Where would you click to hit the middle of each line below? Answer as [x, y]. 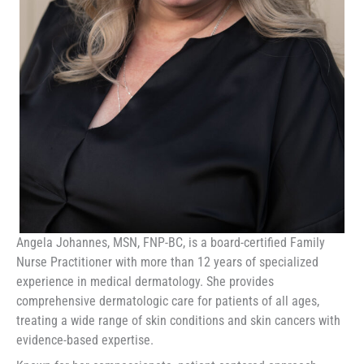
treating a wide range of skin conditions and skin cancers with [178, 320]
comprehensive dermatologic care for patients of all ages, [168, 301]
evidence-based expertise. [85, 340]
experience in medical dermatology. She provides [145, 281]
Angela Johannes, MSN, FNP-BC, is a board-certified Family [171, 242]
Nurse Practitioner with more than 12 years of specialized [167, 262]
